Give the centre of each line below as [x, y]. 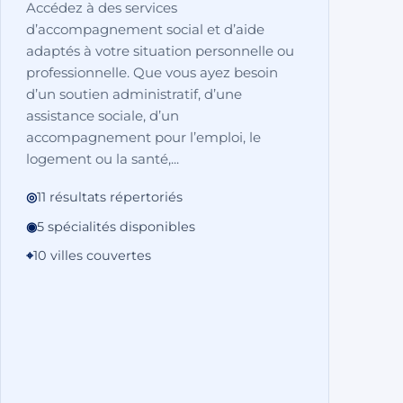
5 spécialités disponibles [116, 226]
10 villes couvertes [92, 256]
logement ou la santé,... [102, 159]
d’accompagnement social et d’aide [145, 30]
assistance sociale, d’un [102, 116]
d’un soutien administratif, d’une [134, 94]
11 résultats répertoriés [109, 197]
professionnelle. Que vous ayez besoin [152, 73]
